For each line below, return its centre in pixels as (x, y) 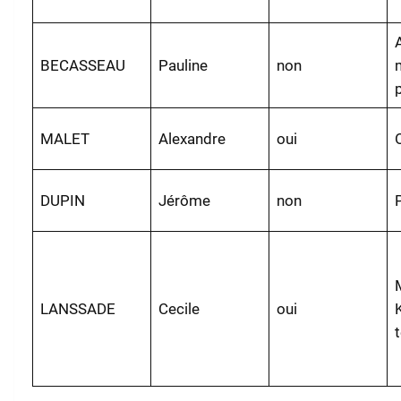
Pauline (183, 65)
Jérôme (185, 200)
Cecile (179, 308)
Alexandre (192, 138)
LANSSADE (78, 308)
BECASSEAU (83, 65)
